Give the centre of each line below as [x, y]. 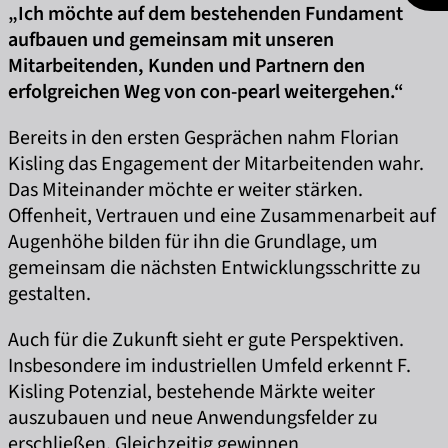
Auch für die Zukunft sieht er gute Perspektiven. [206, 340]
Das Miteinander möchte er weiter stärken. [185, 190]
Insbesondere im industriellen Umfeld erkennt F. [209, 366]
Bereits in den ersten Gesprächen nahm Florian [203, 138]
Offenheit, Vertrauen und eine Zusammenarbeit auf [222, 216]
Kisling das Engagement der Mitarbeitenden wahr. [216, 164]
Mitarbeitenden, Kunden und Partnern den [186, 66]
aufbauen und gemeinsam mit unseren [171, 40]
